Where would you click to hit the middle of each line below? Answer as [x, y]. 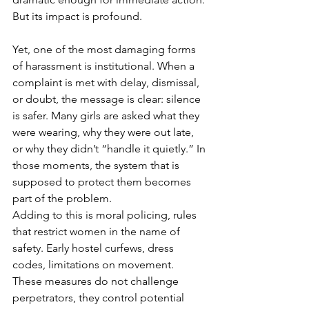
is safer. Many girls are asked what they [107, 116]
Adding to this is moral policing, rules [106, 215]
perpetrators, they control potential [100, 298]
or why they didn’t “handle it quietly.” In [110, 149]
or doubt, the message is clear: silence [108, 99]
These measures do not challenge [97, 281]
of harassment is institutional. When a [105, 66]
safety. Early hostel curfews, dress [94, 248]
